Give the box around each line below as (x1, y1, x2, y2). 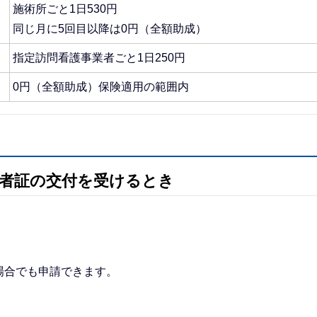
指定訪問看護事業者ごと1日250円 (13, 51, 185, 64)
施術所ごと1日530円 (13, 2, 117, 15)
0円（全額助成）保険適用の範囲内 (13, 80, 189, 93)
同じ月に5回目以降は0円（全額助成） (13, 22, 207, 35)
